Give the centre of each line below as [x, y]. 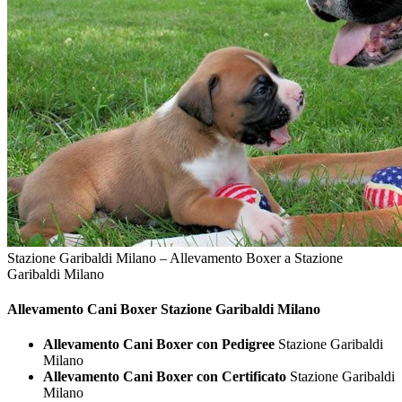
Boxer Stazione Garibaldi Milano [218, 310]
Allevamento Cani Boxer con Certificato [165, 377]
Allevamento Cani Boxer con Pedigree [159, 345]
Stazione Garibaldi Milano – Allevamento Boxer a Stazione [175, 258]
